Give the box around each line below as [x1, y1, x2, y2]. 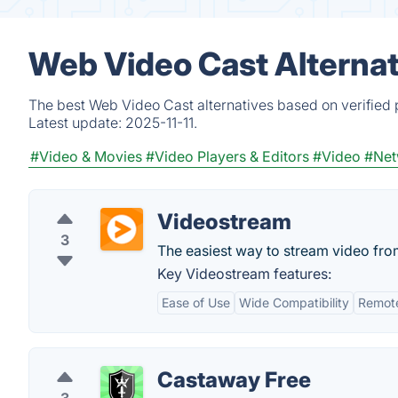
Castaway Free [157, 367, 311, 393]
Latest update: [28, 114, 125, 131]
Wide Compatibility [239, 295, 349, 310]
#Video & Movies [30, 147, 142, 165]
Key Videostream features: [157, 265, 331, 283]
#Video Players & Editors [146, 147, 309, 165]
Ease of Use [162, 295, 230, 310]
